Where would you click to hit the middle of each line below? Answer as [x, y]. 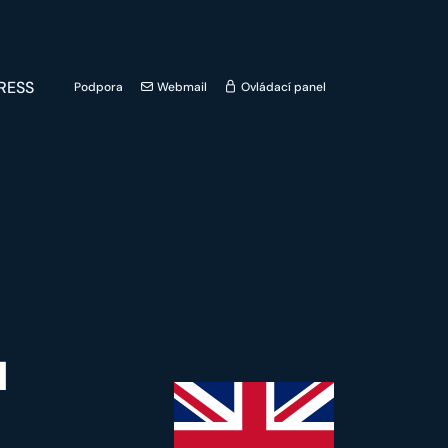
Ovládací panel [282, 86]
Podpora [98, 86]
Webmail [180, 86]
